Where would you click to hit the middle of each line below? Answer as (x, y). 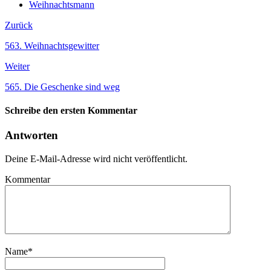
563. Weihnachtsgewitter (52, 45)
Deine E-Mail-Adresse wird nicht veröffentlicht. (96, 158)
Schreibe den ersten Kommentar (71, 110)
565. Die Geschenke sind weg (62, 87)
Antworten (31, 135)
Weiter (17, 66)
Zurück (19, 25)
